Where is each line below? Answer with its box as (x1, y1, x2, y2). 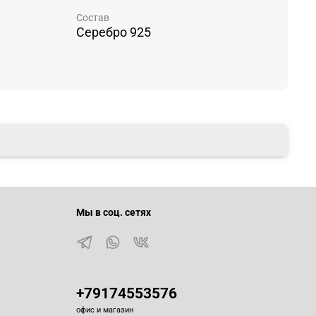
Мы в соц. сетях (76, 207, 151, 219)
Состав (76, 11, 109, 23)
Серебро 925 (76, 24, 151, 39)
